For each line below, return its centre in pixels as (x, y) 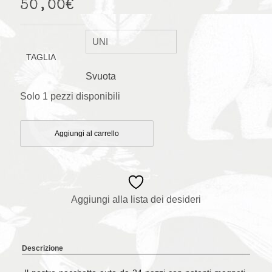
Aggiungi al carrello (87, 134)
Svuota (101, 76)
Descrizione (42, 249)
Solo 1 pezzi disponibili (70, 97)
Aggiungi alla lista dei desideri (136, 200)
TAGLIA (41, 57)
